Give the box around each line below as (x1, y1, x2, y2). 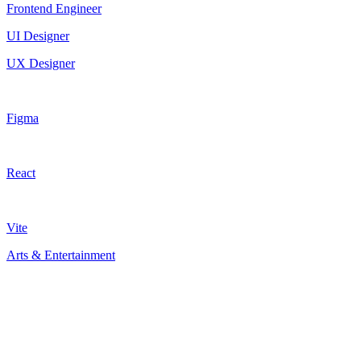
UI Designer (6, 28, 69, 43)
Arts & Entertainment (6, 247, 115, 262)
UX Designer (6, 56, 75, 70)
